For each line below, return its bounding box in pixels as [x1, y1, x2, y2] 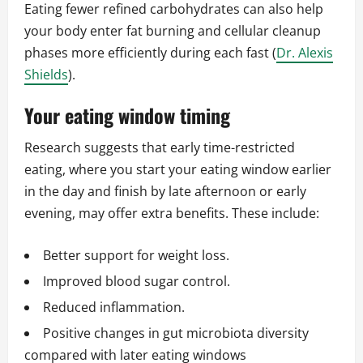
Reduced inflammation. [43, 298, 185, 317]
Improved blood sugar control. [43, 272, 230, 291]
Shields [24, 66, 68, 84]
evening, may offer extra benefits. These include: [24, 204, 319, 223]
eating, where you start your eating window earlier [24, 160, 331, 179]
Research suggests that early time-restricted [24, 139, 295, 157]
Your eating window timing [24, 100, 230, 130]
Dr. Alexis [276, 44, 333, 62]
